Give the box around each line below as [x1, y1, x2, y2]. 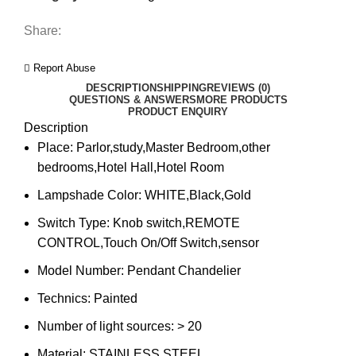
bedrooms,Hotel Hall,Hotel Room [37, 160, 224, 174]
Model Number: [37, 263, 127, 277]
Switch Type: [37, 215, 113, 230]
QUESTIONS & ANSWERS [68, 93, 196, 106]
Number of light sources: [37, 319, 177, 333]
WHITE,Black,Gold [145, 188, 251, 202]
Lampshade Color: [37, 188, 145, 202]
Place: [37, 140, 76, 154]
